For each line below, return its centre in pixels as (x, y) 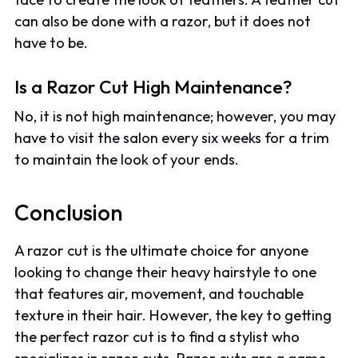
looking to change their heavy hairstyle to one (166, 272)
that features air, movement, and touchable (159, 294)
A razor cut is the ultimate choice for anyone (162, 251)
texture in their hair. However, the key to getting (173, 316)
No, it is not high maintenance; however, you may (175, 117)
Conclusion (69, 212)
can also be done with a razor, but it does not (163, 22)
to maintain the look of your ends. (127, 160)
